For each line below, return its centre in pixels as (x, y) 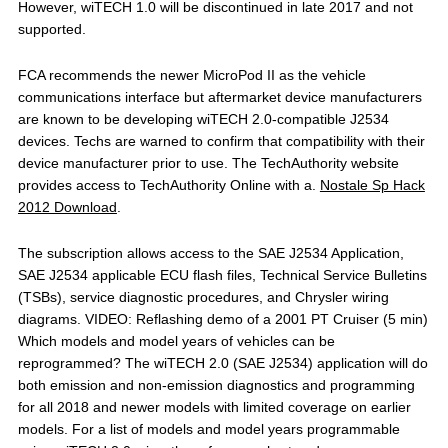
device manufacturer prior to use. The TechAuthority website (208, 163)
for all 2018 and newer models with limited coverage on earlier (214, 407)
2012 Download (67, 207)
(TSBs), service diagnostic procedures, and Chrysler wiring (203, 297)
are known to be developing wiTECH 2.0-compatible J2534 (203, 119)
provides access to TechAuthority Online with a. (168, 185)
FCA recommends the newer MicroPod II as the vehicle (191, 75)
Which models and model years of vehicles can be (176, 341)
